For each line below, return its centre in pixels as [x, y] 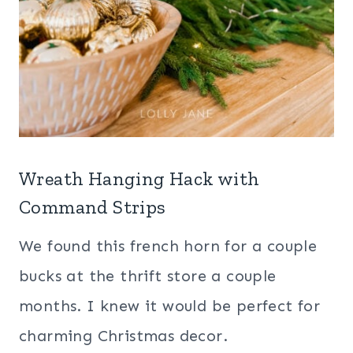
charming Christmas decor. [123, 336]
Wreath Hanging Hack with [139, 179]
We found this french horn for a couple [168, 246]
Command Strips [93, 207]
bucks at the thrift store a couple [148, 276]
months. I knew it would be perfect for [170, 306]
